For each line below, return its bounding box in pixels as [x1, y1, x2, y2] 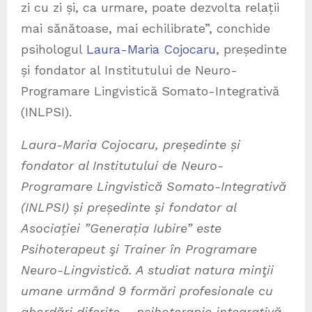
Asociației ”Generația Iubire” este [21, 220, 221, 235]
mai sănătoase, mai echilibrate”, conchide [21, 20, 270, 36]
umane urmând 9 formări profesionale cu [21, 283, 273, 298]
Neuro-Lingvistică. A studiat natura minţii [21, 262, 274, 277]
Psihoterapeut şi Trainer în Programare [21, 241, 257, 256]
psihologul [21, 41, 86, 56]
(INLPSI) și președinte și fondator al [21, 199, 236, 214]
